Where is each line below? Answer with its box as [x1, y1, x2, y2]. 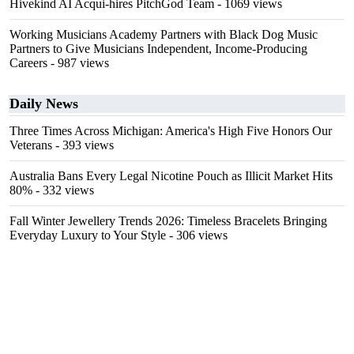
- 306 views [166, 228, 228, 242]
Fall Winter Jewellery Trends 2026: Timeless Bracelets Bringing [9, 214, 327, 228]
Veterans [9, 138, 52, 152]
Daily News [9, 96, 78, 111]
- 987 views [47, 56, 109, 70]
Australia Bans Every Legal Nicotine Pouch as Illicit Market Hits [9, 169, 333, 183]
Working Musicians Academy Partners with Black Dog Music [9, 28, 318, 41]
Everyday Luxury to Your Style [9, 228, 166, 242]
